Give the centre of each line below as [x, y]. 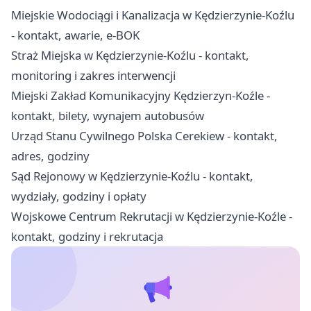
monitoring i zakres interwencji [93, 75]
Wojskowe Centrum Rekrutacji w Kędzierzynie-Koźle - [152, 216]
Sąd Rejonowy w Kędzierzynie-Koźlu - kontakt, [132, 176]
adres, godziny [50, 155]
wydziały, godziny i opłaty [79, 196]
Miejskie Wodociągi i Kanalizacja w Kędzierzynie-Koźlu [153, 15]
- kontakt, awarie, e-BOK [75, 35]
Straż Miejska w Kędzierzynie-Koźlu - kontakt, [130, 55]
